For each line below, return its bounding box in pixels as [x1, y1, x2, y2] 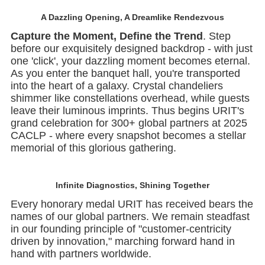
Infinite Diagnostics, [56, 171, 140, 181]
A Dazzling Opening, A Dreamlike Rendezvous [41, 3, 224, 13]
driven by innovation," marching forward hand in [10, 226, 235, 238]
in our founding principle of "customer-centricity [10, 214, 231, 226]
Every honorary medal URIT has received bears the [10, 189, 253, 201]
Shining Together [140, 171, 209, 181]
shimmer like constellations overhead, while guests [10, 83, 250, 95]
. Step [202, 21, 231, 33]
